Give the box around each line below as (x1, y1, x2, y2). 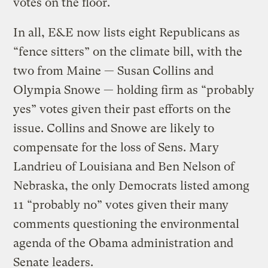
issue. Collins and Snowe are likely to (13, 121, 215, 135)
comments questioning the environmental (13, 217, 240, 231)
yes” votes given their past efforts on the (13, 102, 232, 116)
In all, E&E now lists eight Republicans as (13, 25, 240, 39)
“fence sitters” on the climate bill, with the (13, 44, 243, 59)
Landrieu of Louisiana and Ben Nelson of (13, 159, 235, 173)
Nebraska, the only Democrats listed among (13, 178, 250, 193)
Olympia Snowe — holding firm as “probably (13, 83, 255, 97)
